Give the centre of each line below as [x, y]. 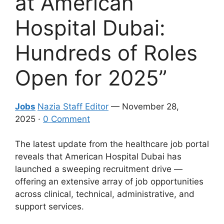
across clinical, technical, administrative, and [105, 194]
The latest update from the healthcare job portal [112, 144]
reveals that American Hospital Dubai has [98, 157]
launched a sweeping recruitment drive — [99, 169]
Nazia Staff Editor [73, 106]
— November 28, [144, 106]
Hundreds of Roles [106, 52]
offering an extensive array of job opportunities [109, 182]
